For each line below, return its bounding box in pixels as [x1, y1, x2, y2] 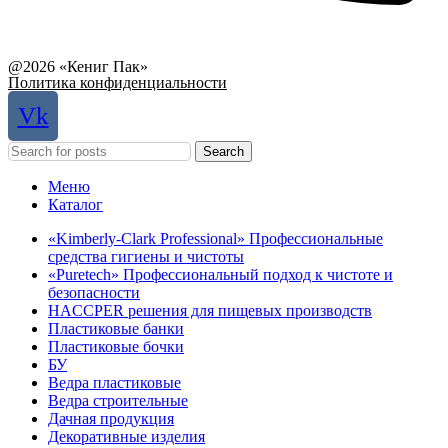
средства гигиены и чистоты [48, 247, 244, 265]
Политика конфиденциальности [8, 73, 227, 91]
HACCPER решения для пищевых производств [48, 301, 372, 319]
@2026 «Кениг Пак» [8, 57, 148, 75]
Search [203, 143, 244, 159]
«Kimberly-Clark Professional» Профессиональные [48, 229, 383, 247]
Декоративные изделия [48, 427, 205, 445]
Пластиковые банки [48, 319, 184, 337]
